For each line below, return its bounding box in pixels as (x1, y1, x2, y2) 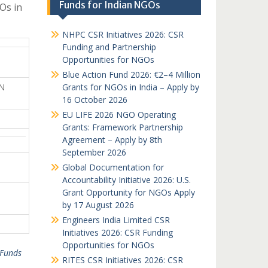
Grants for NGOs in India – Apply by (62, 81, 199, 93)
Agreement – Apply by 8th (62, 134, 162, 145)
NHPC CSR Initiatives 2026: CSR (62, 29, 184, 40)
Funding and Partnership (62, 41, 156, 53)
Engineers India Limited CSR (62, 214, 170, 226)
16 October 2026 (62, 94, 127, 105)
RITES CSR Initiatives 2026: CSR (62, 254, 183, 266)
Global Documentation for (62, 162, 164, 173)
